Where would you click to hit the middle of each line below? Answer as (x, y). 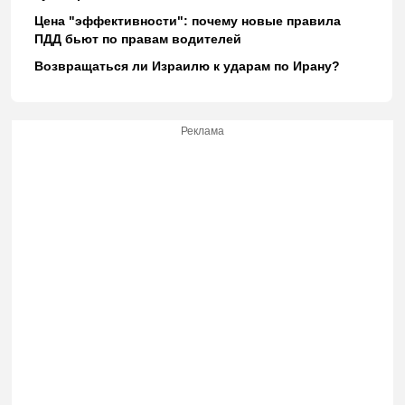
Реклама (202, 132)
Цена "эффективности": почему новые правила (187, 21)
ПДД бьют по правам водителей (137, 39)
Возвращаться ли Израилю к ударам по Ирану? (187, 66)
